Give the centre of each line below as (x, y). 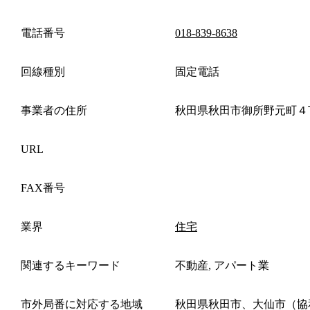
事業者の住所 (54, 110)
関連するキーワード (71, 265)
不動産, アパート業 (222, 265)
